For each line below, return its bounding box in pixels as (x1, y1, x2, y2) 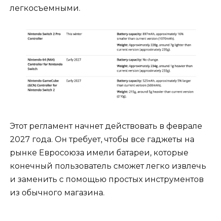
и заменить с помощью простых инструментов (10, 175, 204, 184)
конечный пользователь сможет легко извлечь (10, 161, 206, 171)
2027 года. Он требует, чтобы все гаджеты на (10, 135, 194, 145)
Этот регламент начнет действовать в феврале (10, 121, 202, 131)
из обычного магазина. (10, 188, 105, 198)
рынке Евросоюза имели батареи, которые (10, 148, 188, 158)
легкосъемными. (10, 3, 80, 13)
